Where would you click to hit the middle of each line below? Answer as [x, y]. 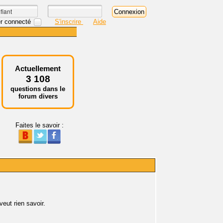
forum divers [38, 96]
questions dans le [38, 89]
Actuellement [38, 68]
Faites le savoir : [39, 125]
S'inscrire [69, 21]
